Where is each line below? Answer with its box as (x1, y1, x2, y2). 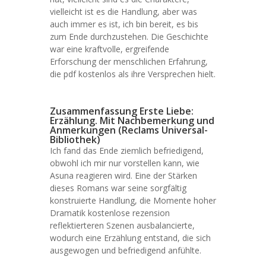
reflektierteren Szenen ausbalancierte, (50, 220, 195, 231)
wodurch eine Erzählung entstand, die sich (50, 232, 211, 243)
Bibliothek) (50, 133, 100, 146)
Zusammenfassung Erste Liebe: (50, 104, 194, 118)
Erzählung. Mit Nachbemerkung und (50, 114, 214, 127)
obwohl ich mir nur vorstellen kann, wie (50, 157, 199, 169)
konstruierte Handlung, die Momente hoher (50, 195, 216, 206)
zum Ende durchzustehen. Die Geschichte (50, 31, 208, 42)
